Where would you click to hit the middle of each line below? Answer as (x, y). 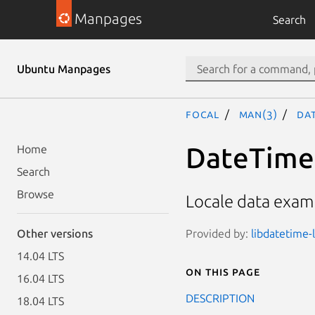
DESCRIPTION (220, 298)
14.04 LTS (40, 256)
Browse (36, 194)
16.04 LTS (40, 278)
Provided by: (218, 233)
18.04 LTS (40, 301)
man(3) (258, 114)
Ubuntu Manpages (64, 69)
